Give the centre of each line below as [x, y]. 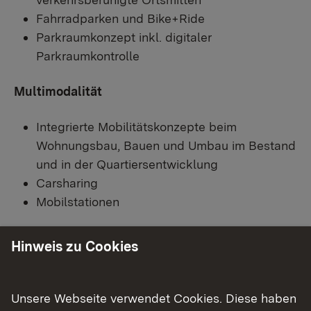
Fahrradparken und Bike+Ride [120, 18]
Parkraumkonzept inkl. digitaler [124, 37]
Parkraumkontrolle [88, 56]
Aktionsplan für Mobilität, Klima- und [140, 291]
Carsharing [67, 183]
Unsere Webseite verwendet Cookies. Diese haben [154, 299]
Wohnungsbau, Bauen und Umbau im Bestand [166, 145]
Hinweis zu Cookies [75, 247]
